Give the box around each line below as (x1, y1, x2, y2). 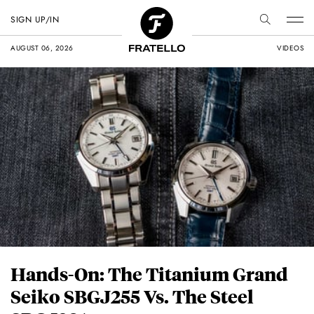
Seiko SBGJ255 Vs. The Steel (11, 285, 254, 308)
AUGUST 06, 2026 (11, 43, 74, 53)
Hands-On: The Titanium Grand (11, 262, 288, 286)
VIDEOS (277, 43, 303, 53)
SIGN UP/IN (11, 13, 59, 26)
